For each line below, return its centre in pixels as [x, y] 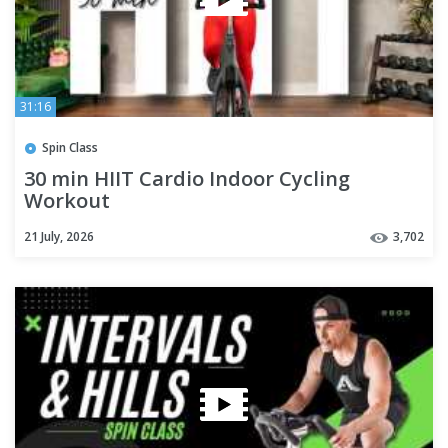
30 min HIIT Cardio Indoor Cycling [187, 179]
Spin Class [70, 147]
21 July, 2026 [59, 237]
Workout [67, 201]
